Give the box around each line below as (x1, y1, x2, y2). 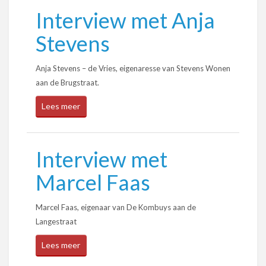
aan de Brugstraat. (36, 78, 99, 87)
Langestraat (36, 217, 77, 226)
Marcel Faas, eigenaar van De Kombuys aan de (36, 202, 196, 212)
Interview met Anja (36, 7, 215, 33)
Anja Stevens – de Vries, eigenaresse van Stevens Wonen (36, 64, 230, 73)
